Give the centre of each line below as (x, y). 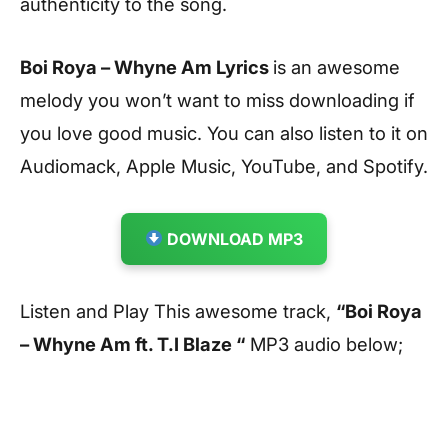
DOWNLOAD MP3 (233, 238)
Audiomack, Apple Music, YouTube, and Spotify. (224, 165)
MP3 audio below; (324, 343)
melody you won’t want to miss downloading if (217, 99)
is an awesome (336, 66)
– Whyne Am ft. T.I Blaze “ (132, 343)
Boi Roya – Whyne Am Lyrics (146, 66)
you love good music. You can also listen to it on (224, 132)
